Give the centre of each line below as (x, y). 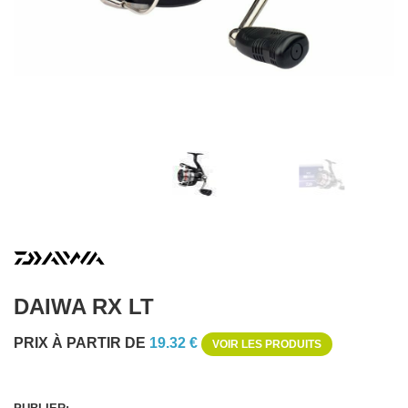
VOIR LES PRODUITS (267, 344)
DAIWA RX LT (84, 306)
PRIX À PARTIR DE (82, 343)
